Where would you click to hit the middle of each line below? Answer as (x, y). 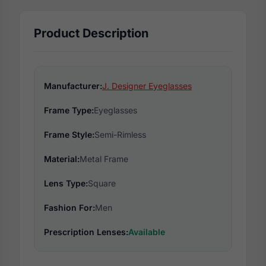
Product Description (91, 33)
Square (102, 183)
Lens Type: (66, 183)
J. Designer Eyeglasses (147, 86)
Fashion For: (69, 208)
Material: (62, 159)
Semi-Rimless (120, 134)
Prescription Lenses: (86, 232)
